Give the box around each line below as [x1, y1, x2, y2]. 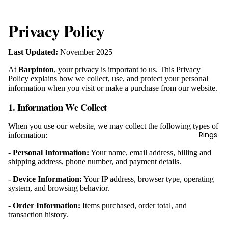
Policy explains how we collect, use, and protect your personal [8, 74, 208, 83]
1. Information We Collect [8, 100, 107, 114]
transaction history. [8, 210, 68, 219]
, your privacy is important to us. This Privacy [54, 65, 201, 74]
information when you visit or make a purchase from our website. [8, 83, 217, 92]
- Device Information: [8, 175, 82, 184]
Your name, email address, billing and [89, 148, 211, 157]
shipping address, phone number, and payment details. [8, 157, 181, 166]
